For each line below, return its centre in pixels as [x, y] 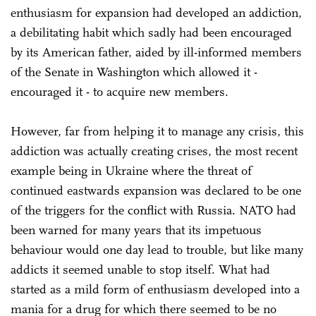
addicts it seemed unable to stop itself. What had [140, 269]
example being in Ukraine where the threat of [131, 170]
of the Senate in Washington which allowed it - [134, 72]
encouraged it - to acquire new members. [120, 91]
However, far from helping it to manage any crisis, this [157, 131]
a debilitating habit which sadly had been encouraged [151, 32]
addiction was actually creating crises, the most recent [154, 151]
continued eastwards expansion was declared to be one [156, 190]
